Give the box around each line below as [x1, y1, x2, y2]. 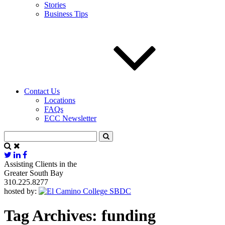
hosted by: [4, 186, 37, 195]
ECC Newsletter [44, 114, 96, 123]
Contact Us [24, 86, 60, 95]
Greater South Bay [4, 168, 63, 177]
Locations [44, 95, 75, 104]
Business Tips [44, 9, 88, 18]
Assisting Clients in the [4, 159, 77, 168]
